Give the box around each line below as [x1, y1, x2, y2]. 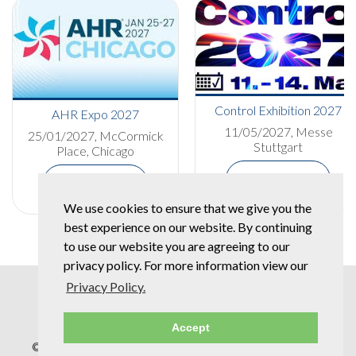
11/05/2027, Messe [223, 124, 333, 140]
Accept [172, 321, 210, 335]
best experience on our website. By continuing [64, 219, 312, 235]
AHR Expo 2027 [52, 106, 139, 122]
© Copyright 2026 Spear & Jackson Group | [32, 339, 253, 354]
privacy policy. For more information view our [64, 257, 308, 273]
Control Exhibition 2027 [215, 103, 342, 118]
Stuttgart [253, 139, 303, 155]
